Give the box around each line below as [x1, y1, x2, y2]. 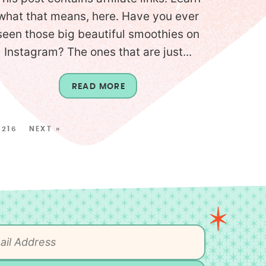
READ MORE [71, 83, 126, 91]
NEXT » [28, 125, 61, 133]
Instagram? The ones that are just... [4, 45, 192, 59]
